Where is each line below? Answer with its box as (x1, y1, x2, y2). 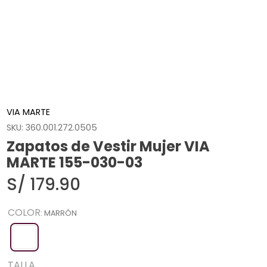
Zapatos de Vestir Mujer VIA (7, 136, 210, 157)
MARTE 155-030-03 (7, 153, 143, 173)
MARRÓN (44, 208, 77, 219)
